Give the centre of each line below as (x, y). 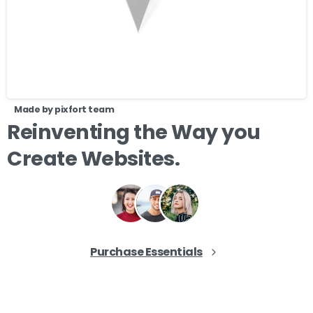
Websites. (130, 158)
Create (42, 158)
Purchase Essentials (146, 252)
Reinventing (68, 132)
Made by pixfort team (64, 109)
